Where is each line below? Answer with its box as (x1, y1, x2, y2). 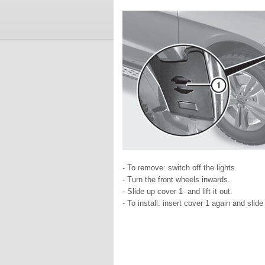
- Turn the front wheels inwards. (122, 175, 230, 184)
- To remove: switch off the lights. (122, 163, 237, 172)
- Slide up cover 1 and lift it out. (122, 187, 232, 196)
